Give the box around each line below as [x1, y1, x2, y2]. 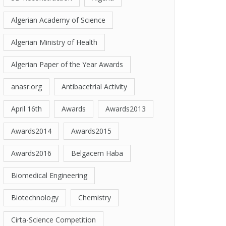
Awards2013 [105, 104, 146, 114]
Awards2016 [11, 148, 51, 158]
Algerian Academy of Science [11, 15, 105, 25]
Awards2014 [11, 126, 51, 136]
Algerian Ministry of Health [11, 37, 97, 47]
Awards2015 [71, 126, 111, 136]
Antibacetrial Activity [62, 82, 127, 91]
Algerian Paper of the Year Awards [11, 60, 123, 69]
